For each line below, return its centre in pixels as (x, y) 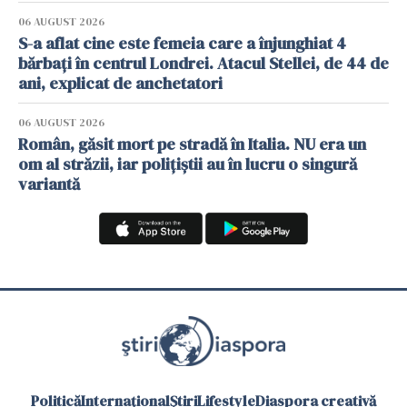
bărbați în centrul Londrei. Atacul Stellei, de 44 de (203, 63)
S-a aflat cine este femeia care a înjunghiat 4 (182, 43)
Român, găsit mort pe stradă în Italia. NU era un (192, 144)
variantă (49, 184)
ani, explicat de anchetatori (120, 83)
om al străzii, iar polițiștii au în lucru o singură (188, 164)
